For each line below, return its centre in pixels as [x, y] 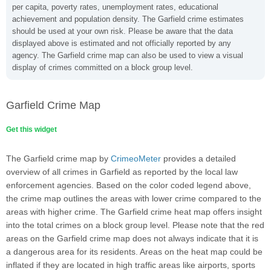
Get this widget [31, 129]
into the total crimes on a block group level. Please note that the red [135, 225]
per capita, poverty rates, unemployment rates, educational [115, 7]
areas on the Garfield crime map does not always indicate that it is [132, 238]
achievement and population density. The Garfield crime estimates [128, 19]
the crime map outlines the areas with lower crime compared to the [134, 198]
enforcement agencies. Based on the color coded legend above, [129, 185]
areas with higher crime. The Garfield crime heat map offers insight [134, 212]
